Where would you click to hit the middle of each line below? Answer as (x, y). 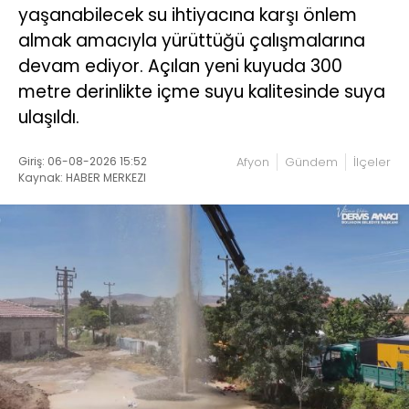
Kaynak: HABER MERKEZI (82, 177)
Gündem (311, 162)
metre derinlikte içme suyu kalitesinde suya (202, 91)
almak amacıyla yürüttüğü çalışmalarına (192, 40)
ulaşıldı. (49, 117)
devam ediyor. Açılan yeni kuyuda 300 (180, 66)
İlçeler (372, 162)
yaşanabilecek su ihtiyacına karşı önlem (188, 15)
